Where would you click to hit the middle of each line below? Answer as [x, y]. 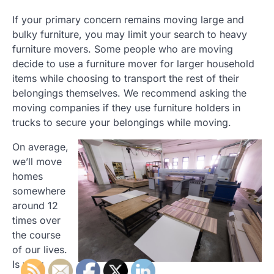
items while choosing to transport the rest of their [126, 79]
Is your [28, 265]
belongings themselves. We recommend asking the [129, 93]
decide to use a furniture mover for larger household [133, 64]
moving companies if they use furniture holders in [126, 108]
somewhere [39, 191]
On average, [40, 147]
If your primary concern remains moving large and [128, 20]
